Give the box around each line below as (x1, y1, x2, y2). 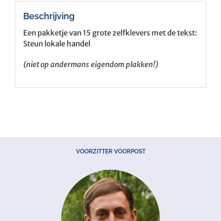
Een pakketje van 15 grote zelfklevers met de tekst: (23, 28, 197, 37)
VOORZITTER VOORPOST (75, 148, 146, 155)
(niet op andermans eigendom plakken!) (23, 59, 158, 69)
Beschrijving (23, 10, 74, 21)
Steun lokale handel (23, 38, 90, 48)
